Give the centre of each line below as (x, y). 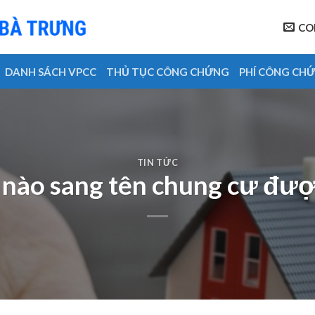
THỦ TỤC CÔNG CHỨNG (168, 71)
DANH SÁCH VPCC (51, 71)
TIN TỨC (157, 162)
